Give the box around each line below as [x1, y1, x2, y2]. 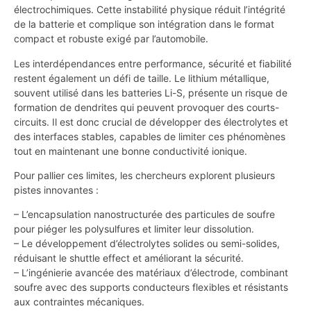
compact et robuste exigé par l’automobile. [14, 33, 208, 45]
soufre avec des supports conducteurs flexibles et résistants [14, 281, 288, 294]
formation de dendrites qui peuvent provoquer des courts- [14, 101, 279, 113]
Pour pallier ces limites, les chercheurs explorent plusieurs [14, 169, 275, 182]
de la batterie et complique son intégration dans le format [14, 18, 274, 31]
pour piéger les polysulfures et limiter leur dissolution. [14, 223, 254, 235]
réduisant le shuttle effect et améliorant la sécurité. [14, 252, 244, 264]
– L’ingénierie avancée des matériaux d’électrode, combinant [14, 267, 288, 279]
